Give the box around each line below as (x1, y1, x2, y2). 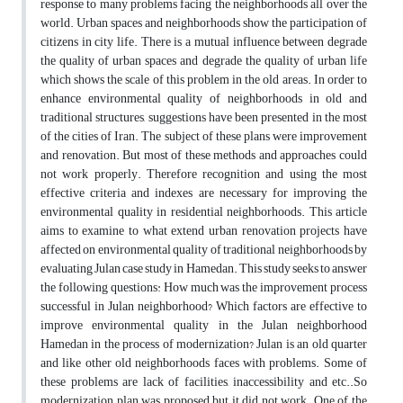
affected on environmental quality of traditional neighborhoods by (40, 237, 367, 263)
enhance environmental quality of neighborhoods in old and (40, 86, 367, 112)
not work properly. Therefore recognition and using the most (40, 162, 367, 187)
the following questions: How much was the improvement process (40, 275, 367, 300)
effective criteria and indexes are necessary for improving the (40, 181, 367, 206)
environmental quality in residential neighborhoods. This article (40, 200, 367, 225)
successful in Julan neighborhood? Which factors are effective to (40, 294, 367, 319)
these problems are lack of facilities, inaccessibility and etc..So (40, 370, 367, 395)
